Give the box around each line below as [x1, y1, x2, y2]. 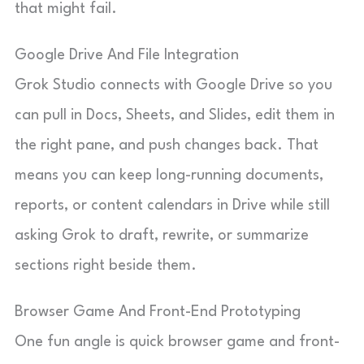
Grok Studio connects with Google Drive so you [15, 78, 332, 93]
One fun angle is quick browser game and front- [15, 335, 340, 349]
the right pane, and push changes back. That [15, 138, 318, 153]
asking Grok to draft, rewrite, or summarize [15, 228, 309, 243]
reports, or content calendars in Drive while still [15, 198, 330, 213]
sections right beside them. [15, 258, 197, 273]
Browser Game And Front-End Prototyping [15, 305, 301, 319]
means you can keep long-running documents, [15, 168, 323, 183]
